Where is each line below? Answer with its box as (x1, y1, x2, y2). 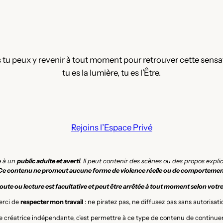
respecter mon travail (20, 198, 83, 206)
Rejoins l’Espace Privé (71, 122, 152, 133)
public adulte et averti (17, 157, 80, 165)
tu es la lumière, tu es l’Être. (62, 68, 161, 78)
